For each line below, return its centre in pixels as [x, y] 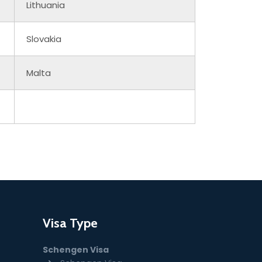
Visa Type [70, 223]
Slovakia [44, 39]
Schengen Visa [76, 249]
